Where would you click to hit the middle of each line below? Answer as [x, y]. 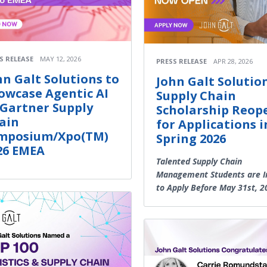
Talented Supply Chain [199, 162]
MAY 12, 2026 [60, 59]
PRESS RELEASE [181, 61]
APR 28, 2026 [233, 61]
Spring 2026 [191, 139]
